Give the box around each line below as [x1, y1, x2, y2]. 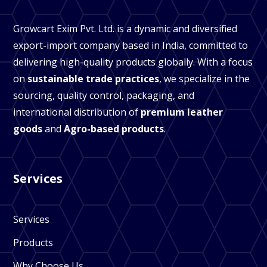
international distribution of [13, 105, 141, 119]
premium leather [141, 105, 223, 119]
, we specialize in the [159, 72, 250, 85]
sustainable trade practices [27, 72, 160, 85]
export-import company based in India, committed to [13, 38, 249, 52]
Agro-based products [64, 122, 164, 135]
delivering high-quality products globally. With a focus [13, 55, 253, 69]
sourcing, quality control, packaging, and [13, 88, 195, 102]
